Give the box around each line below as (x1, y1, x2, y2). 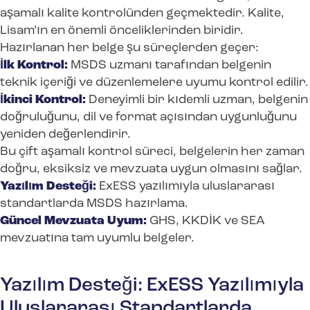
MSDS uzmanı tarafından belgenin (68, 59, 271, 73)
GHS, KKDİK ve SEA (147, 215, 265, 228)
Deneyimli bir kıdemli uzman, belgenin (86, 93, 308, 107)
